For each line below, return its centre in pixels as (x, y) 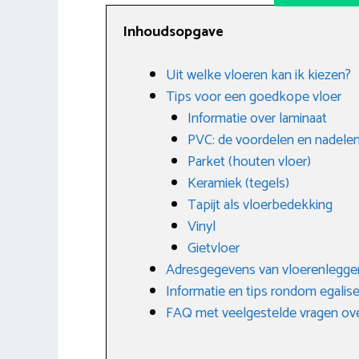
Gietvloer (214, 248)
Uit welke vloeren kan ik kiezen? (258, 75)
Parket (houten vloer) (249, 161)
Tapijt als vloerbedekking (260, 205)
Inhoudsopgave (173, 32)
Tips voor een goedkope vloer (254, 97)
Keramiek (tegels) (238, 183)
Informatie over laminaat (257, 118)
